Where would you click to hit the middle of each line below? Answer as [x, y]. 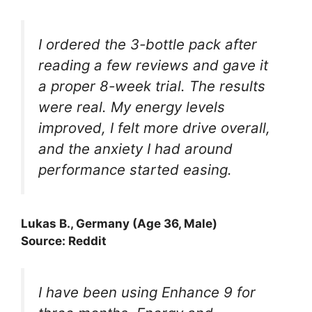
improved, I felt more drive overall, [154, 127]
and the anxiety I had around [135, 148]
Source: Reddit [64, 241]
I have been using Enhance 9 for [147, 292]
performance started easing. [135, 169]
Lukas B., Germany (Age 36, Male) [119, 224]
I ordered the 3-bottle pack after [148, 44]
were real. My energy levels [132, 107]
